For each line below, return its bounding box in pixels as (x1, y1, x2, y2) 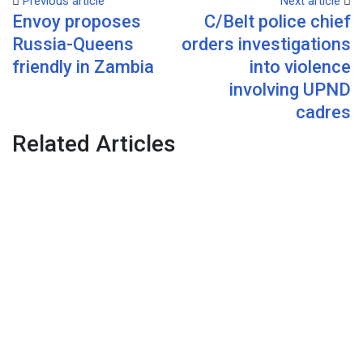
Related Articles (12, 130, 176, 157)
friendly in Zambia (12, 56, 154, 77)
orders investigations (181, 33, 351, 54)
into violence (250, 56, 351, 77)
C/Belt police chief (204, 11, 351, 32)
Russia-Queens (12, 33, 134, 54)
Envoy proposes (12, 11, 141, 32)
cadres (296, 101, 351, 122)
